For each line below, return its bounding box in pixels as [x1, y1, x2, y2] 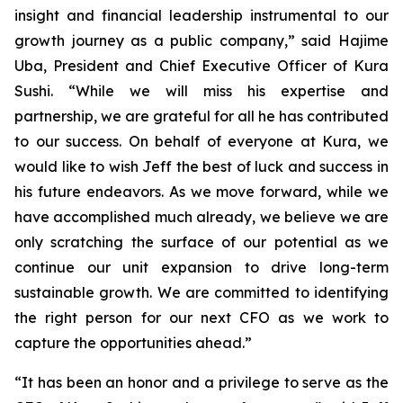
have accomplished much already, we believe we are [14, 208, 389, 226]
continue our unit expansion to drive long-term [14, 258, 389, 276]
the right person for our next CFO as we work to [14, 309, 389, 327]
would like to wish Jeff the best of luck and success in [14, 157, 389, 175]
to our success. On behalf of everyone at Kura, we [14, 132, 389, 150]
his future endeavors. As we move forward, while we [14, 183, 389, 201]
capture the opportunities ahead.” [14, 334, 252, 352]
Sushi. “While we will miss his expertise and [14, 82, 389, 100]
